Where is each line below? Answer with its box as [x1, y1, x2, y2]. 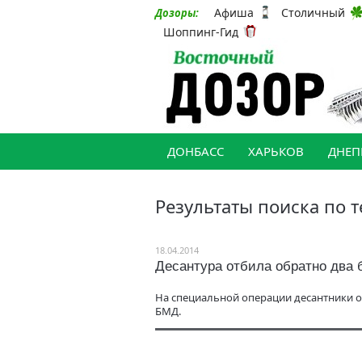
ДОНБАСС [167, 143, 224, 159]
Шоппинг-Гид [163, 23, 238, 40]
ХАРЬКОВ [248, 143, 304, 159]
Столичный [281, 5, 345, 21]
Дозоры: [155, 6, 199, 20]
